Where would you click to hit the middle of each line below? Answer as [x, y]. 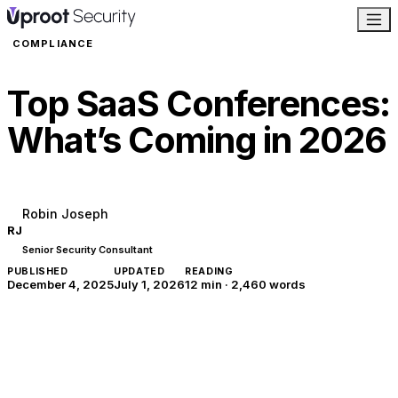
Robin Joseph [65, 214]
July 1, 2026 [149, 284]
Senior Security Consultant [88, 250]
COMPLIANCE [53, 44]
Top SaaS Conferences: [199, 103]
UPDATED [139, 271]
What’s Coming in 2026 [197, 140]
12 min [203, 284]
